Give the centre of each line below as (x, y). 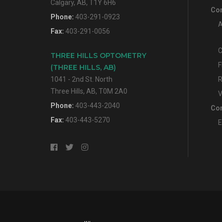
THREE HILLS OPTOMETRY (98, 56)
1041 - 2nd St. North (82, 80)
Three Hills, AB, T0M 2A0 (89, 91)
